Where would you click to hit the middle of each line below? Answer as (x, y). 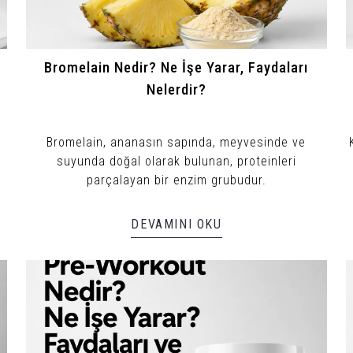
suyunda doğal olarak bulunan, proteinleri (176, 161)
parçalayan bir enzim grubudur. (176, 180)
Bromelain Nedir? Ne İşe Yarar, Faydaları (176, 67)
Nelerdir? (176, 89)
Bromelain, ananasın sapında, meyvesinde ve (176, 142)
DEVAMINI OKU (176, 224)
